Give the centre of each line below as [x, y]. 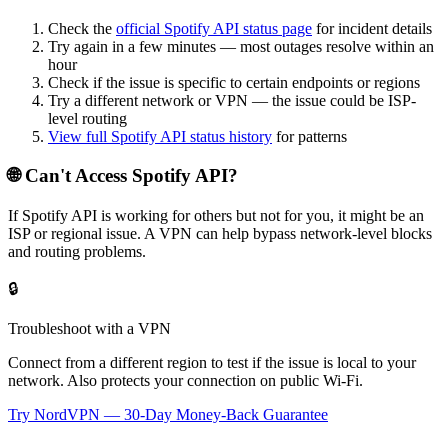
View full [79, 137]
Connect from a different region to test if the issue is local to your [212, 362]
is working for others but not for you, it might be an [260, 215]
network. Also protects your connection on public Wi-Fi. [185, 380]
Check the [80, 29]
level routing [87, 119]
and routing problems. [77, 251]
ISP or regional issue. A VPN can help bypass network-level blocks [220, 233]
